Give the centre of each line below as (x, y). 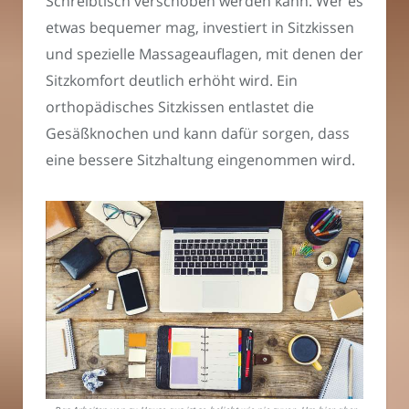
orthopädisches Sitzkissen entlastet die (180, 107)
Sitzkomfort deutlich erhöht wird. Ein (172, 81)
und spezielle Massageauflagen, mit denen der (204, 54)
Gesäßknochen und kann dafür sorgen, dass (198, 134)
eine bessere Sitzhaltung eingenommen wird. (200, 160)
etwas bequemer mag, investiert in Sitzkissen (200, 28)
